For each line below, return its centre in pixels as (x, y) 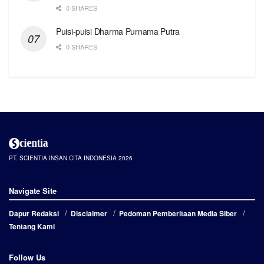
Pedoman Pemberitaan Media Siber (178, 213)
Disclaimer (89, 213)
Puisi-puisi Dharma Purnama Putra (118, 32)
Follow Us (27, 257)
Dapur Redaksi (34, 213)
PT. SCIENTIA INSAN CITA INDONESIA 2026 (71, 158)
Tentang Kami (32, 226)
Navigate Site (33, 190)
